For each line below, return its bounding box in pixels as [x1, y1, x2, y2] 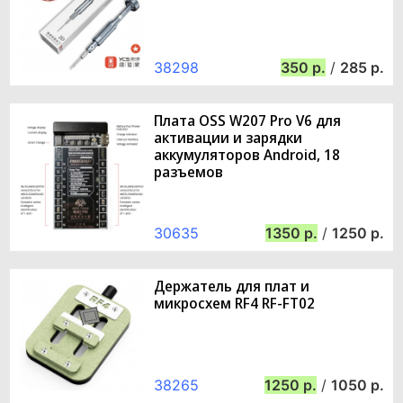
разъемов [154, 161, 223, 182]
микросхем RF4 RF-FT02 [154, 292, 315, 313]
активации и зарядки [154, 127, 302, 148]
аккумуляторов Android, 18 [154, 144, 340, 165]
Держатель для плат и [154, 275, 309, 296]
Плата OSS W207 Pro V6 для [154, 110, 341, 130]
